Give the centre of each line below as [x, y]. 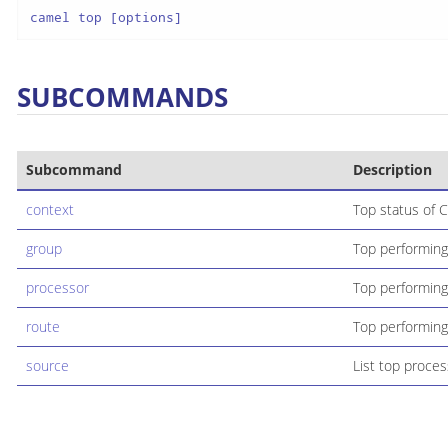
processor [57, 287]
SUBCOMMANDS [122, 96]
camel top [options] [105, 17]
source [47, 365]
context [49, 209]
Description [392, 169]
